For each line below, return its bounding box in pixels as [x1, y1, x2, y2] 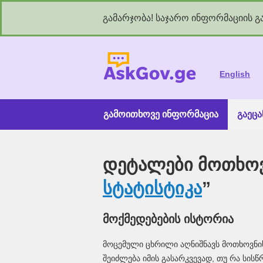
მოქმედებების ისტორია [103, 212, 234, 225]
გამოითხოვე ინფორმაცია [103, 109, 218, 119]
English [220, 69, 251, 79]
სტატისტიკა [103, 178, 202, 198]
